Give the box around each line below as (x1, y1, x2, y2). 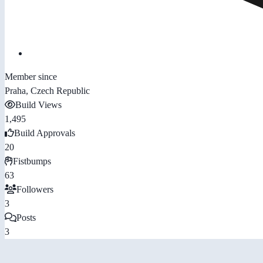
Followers (16, 184, 53, 194)
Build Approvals (14, 127, 75, 138)
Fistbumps (13, 156, 51, 166)
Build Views (15, 99, 62, 110)
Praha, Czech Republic (5, 85, 90, 96)
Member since (5, 71, 57, 82)
